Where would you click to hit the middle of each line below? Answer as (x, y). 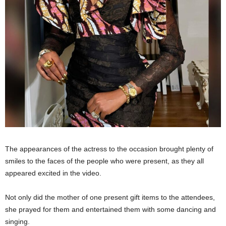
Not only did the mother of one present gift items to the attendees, (110, 197)
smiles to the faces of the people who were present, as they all (104, 161)
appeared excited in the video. (53, 173)
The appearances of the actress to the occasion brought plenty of (109, 149)
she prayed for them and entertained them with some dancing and (110, 209)
